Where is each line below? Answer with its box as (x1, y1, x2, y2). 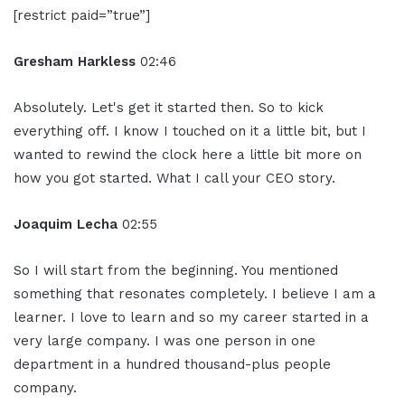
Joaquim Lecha (14, 216, 122, 233)
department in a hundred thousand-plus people (14, 356, 331, 373)
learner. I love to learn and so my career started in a (14, 309, 369, 326)
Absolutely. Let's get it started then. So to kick (14, 99, 324, 117)
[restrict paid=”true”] (14, 7, 150, 24)
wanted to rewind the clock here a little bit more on (14, 146, 362, 164)
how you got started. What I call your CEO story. (14, 170, 335, 187)
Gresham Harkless (14, 53, 140, 71)
